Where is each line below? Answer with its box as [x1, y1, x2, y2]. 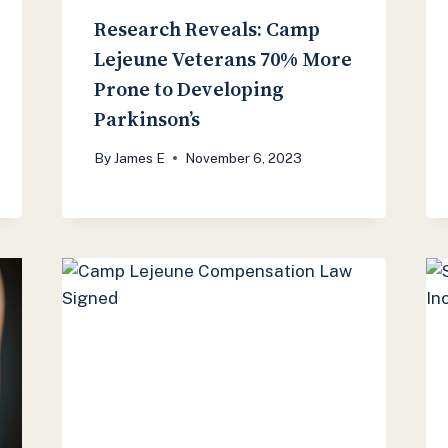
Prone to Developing [93, 74, 284, 103]
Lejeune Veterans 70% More [93, 44, 352, 73]
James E [113, 149, 165, 166]
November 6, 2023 [184, 149, 302, 166]
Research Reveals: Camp [93, 14, 320, 43]
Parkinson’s [93, 104, 204, 133]
